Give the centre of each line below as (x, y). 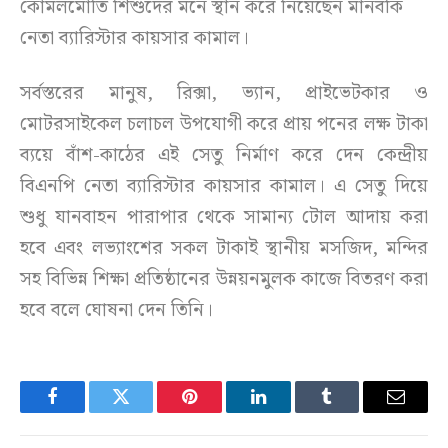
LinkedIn (289, 411)
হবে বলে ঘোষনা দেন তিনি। (116, 311)
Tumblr (352, 411)
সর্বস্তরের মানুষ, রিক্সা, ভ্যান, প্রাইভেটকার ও (224, 94)
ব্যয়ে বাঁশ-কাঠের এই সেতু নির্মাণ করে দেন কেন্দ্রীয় (224, 156)
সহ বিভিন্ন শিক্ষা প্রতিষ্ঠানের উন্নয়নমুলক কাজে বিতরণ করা (224, 280)
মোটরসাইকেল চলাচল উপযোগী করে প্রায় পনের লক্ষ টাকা (224, 125)
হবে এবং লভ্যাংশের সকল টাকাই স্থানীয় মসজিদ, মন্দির (224, 249)
